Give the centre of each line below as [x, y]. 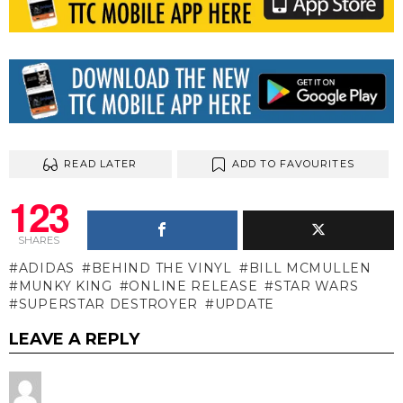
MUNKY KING [65, 287]
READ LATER [101, 164]
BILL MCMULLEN [310, 269]
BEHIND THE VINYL [161, 269]
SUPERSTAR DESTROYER [108, 304]
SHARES [38, 241]
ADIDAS [46, 269]
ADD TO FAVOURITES [293, 164]
